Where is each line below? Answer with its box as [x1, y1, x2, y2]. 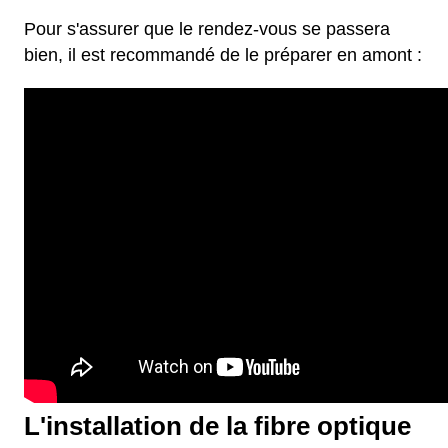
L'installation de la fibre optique [24, 412, 411, 441]
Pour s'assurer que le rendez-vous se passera [24, 19, 390, 40]
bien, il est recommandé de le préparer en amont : [24, 45, 422, 66]
